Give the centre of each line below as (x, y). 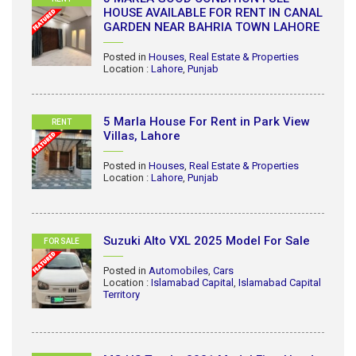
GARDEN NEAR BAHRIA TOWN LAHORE (211, 27)
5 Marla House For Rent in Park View (207, 122)
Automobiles (178, 271)
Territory (122, 294)
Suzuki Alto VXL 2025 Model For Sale (207, 241)
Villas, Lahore (142, 136)
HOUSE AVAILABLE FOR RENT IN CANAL (213, 13)
